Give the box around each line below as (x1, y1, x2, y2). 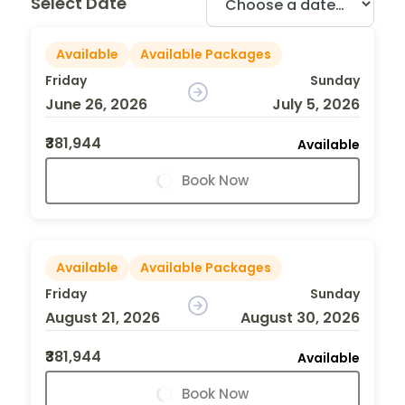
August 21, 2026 (45, 306, 160, 328)
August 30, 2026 (240, 306, 360, 328)
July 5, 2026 (271, 93, 360, 115)
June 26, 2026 (45, 93, 147, 115)
